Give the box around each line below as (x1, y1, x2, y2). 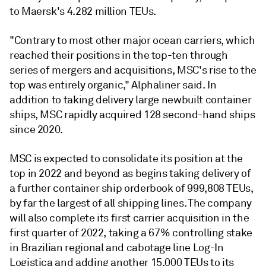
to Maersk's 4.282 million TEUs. (9, 5, 156, 18)
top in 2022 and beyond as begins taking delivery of (9, 167, 251, 180)
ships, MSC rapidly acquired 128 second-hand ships (9, 108, 255, 121)
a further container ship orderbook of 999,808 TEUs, (9, 182, 254, 195)
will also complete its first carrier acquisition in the (9, 211, 249, 224)
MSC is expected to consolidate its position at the (9, 152, 243, 165)
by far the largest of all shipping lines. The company (9, 197, 252, 210)
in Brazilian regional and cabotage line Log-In (9, 241, 224, 254)
